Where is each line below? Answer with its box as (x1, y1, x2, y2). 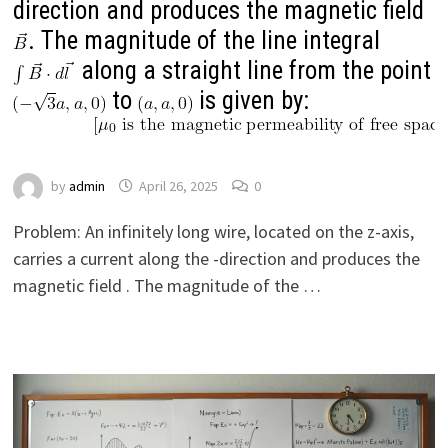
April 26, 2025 (138, 177, 218, 196)
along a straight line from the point (74, 56, 431, 86)
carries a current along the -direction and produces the (12, 246, 420, 270)
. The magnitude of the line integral (27, 26, 380, 56)
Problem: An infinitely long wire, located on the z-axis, (12, 219, 414, 243)
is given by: (192, 86, 309, 116)
